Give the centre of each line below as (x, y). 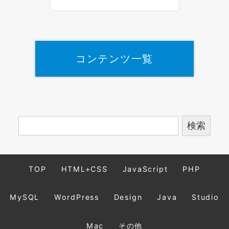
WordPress (77, 197)
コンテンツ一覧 (114, 59)
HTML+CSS (84, 169)
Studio (205, 197)
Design (128, 197)
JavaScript (145, 169)
